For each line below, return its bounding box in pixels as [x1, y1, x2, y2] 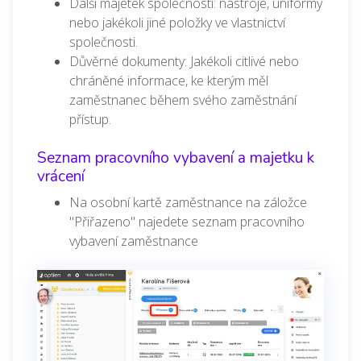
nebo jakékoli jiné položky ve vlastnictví [69, 13, 285, 31]
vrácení [37, 165, 85, 187]
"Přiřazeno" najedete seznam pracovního [69, 212, 305, 230]
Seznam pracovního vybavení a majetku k [37, 147, 314, 168]
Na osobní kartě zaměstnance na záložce [69, 193, 307, 211]
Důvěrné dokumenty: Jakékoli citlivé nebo [69, 52, 299, 70]
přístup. [69, 110, 111, 128]
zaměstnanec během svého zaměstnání [69, 90, 297, 109]
